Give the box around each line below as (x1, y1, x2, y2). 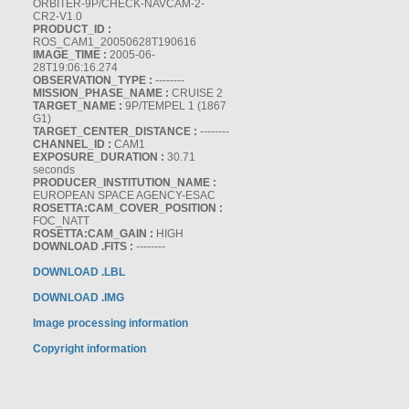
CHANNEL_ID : (33, 138, 111, 151)
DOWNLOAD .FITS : (33, 240, 133, 253)
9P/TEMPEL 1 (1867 (122, 100, 226, 112)
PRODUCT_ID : (33, 23, 111, 36)
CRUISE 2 (169, 87, 223, 100)
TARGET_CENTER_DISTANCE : (33, 125, 197, 138)
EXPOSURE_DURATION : (33, 151, 164, 163)
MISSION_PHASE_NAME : (33, 87, 169, 100)
